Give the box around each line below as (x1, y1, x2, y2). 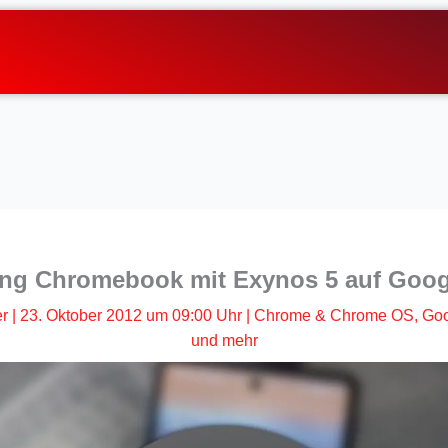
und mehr (190, 331, 258, 349)
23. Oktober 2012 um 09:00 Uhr (20, 306, 242, 324)
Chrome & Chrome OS (254, 306, 414, 324)
